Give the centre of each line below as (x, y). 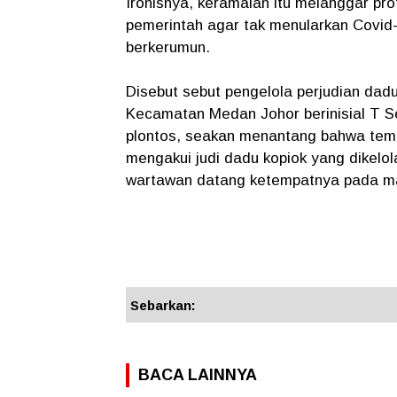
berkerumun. (170, 48)
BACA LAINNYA (198, 375)
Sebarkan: (163, 306)
